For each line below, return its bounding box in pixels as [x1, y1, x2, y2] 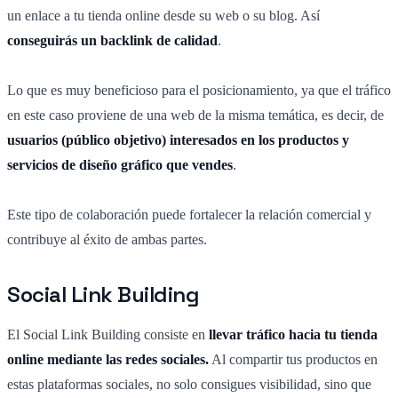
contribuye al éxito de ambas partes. [7, 231, 207, 247]
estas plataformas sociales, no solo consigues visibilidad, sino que [7, 376, 371, 392]
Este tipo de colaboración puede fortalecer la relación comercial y [7, 206, 371, 222]
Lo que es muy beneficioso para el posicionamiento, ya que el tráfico [7, 82, 391, 98]
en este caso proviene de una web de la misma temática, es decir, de [7, 107, 384, 123]
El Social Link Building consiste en [7, 326, 205, 342]
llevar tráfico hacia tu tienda [205, 326, 378, 342]
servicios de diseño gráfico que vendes [7, 156, 233, 172]
